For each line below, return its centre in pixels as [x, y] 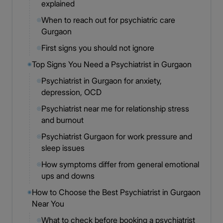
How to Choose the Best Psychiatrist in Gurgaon [116, 192]
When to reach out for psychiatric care [108, 20]
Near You [48, 204]
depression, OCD [71, 92]
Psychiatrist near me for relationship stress [115, 109]
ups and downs [68, 176]
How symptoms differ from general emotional [120, 164]
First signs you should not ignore [98, 48]
